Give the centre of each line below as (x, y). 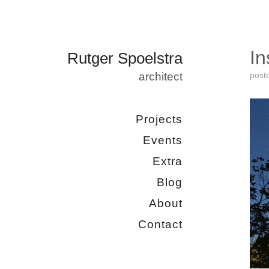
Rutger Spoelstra (125, 58)
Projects (159, 119)
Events (163, 140)
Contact (160, 224)
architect (161, 77)
